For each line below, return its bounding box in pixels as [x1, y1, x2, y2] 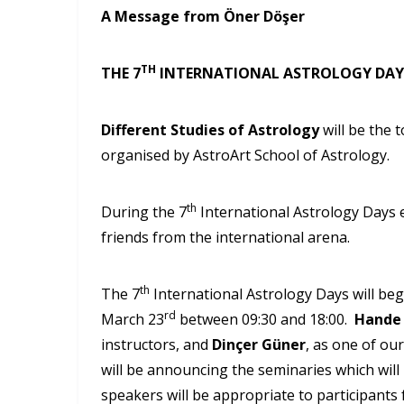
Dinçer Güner [212, 334, 306, 354]
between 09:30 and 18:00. [176, 308, 354, 329]
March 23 [101, 308, 164, 329]
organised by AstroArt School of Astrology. [101, 144, 390, 165]
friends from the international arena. [101, 226, 357, 247]
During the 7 [101, 201, 187, 222]
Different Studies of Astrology [101, 119, 323, 140]
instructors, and [101, 334, 212, 354]
